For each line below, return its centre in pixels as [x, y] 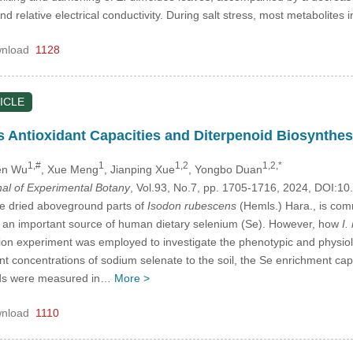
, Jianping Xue [139, 169]
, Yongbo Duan [225, 169]
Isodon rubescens [191, 205]
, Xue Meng [69, 169]
